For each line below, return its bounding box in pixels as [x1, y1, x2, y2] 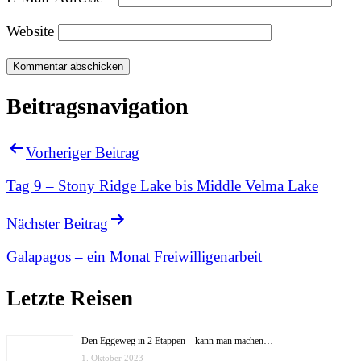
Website [6, 23, 54, 40]
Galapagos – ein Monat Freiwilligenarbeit [6, 248, 262, 266]
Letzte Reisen [6, 286, 133, 311]
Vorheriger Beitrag [26, 143, 139, 161]
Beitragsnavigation [6, 93, 189, 119]
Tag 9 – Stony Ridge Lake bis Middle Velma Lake [6, 176, 318, 194]
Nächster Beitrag [6, 215, 108, 233]
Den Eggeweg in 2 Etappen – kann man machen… [81, 334, 273, 346]
